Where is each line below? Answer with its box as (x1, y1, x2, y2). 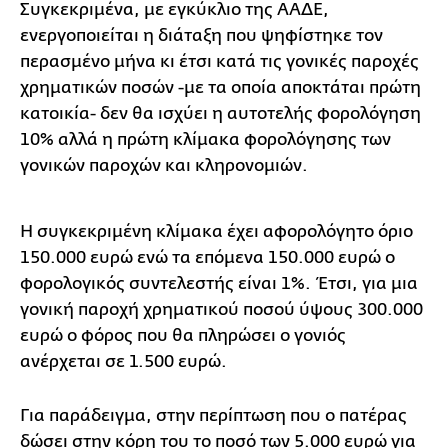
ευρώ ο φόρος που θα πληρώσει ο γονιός (20, 325, 346, 345)
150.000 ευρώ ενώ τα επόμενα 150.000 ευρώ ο (20, 247, 395, 267)
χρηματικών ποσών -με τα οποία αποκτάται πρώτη (20, 77, 421, 97)
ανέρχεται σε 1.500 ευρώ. (20, 351, 227, 371)
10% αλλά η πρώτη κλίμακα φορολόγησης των (20, 129, 391, 149)
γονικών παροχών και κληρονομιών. (20, 155, 308, 175)
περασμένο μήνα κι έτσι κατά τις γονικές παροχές (20, 51, 419, 71)
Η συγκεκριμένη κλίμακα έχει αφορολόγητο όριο (20, 221, 413, 241)
